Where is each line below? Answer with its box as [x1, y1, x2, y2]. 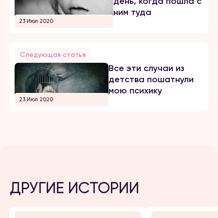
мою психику [109, 85, 163, 96]
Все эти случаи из [109, 63, 185, 73]
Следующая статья [20, 51, 86, 58]
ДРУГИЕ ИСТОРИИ [10, 179, 139, 197]
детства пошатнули [109, 74, 194, 85]
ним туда [113, 7, 152, 18]
